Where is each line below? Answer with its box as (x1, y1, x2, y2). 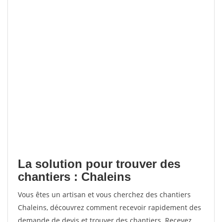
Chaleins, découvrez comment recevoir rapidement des (18, 203, 201, 212)
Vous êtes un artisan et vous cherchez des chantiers (18, 190, 191, 199)
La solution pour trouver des (18, 157, 180, 170)
